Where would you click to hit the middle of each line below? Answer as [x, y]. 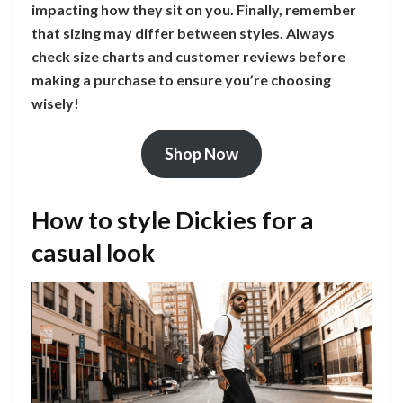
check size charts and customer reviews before [188, 56]
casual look [93, 253]
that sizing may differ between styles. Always [183, 32]
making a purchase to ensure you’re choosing [181, 79]
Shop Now [201, 153]
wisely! [55, 103]
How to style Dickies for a [173, 220]
